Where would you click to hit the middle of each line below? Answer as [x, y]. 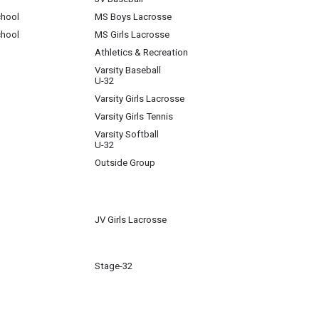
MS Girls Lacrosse [132, 35]
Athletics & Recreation [141, 52]
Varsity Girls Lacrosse [140, 99]
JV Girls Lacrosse [131, 220]
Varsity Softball [127, 134]
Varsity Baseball [128, 70]
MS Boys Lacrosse [133, 17]
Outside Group [125, 163]
